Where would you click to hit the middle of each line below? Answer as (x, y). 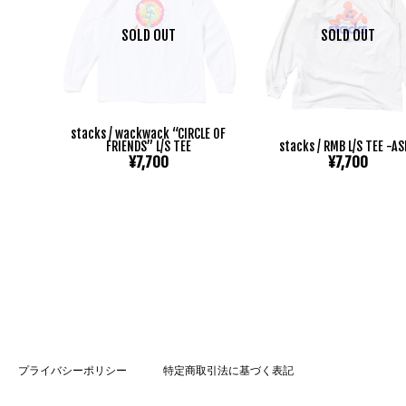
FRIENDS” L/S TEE (148, 147)
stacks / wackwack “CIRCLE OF (149, 134)
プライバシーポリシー (72, 371)
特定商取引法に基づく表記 (228, 371)
